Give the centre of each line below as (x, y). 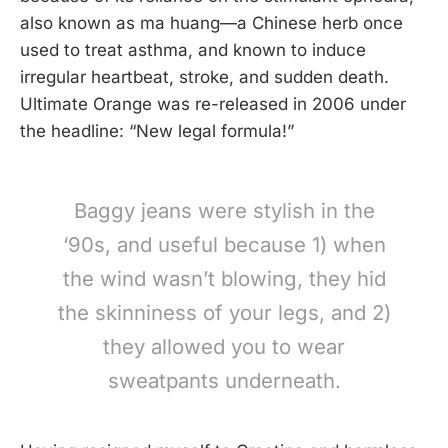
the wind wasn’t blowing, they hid (224, 278)
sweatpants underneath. (224, 380)
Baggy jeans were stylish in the (224, 210)
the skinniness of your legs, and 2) (224, 312)
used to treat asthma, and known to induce (193, 49)
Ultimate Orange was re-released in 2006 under (213, 103)
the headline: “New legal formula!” (157, 130)
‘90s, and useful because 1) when (224, 244)
